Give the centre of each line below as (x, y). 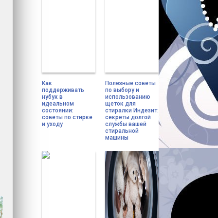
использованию (128, 97)
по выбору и (122, 90)
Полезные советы (130, 83)
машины (117, 138)
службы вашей (126, 124)
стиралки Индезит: (132, 110)
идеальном (58, 104)
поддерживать (63, 90)
